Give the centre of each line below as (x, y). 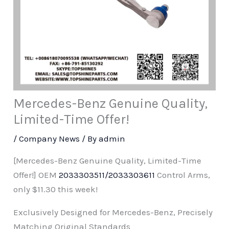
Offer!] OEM (36, 175)
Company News (50, 139)
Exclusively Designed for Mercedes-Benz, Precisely (113, 212)
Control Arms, (183, 175)
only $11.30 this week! (56, 189)
